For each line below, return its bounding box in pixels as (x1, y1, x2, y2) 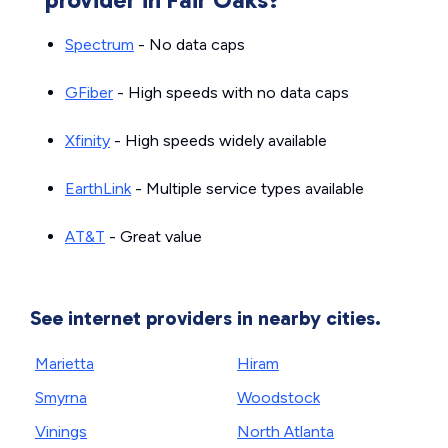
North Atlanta (237, 422, 334, 442)
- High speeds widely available (110, 131, 327, 151)
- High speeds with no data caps (113, 83, 349, 103)
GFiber (65, 83, 113, 103)
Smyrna (35, 388, 87, 408)
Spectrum (65, 35, 134, 55)
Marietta (35, 354, 94, 374)
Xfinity (65, 131, 110, 151)
